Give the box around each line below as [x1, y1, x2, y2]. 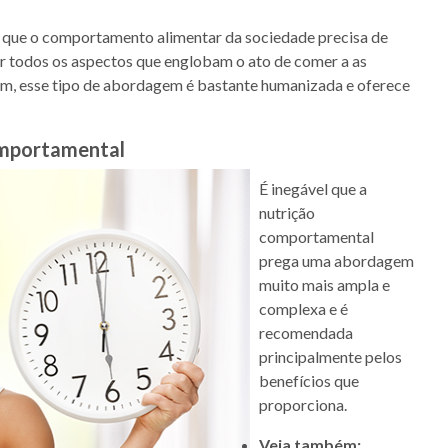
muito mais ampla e [259, 275, 390, 295]
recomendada [259, 323, 353, 343]
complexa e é [259, 299, 348, 319]
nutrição [259, 203, 315, 223]
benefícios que [259, 371, 359, 391]
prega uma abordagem [259, 251, 414, 271]
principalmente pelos [259, 347, 402, 367]
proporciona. [259, 395, 347, 415]
